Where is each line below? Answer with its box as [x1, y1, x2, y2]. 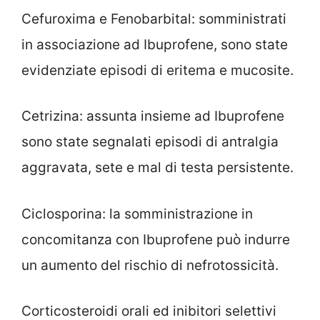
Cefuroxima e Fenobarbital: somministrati [21, 10, 286, 27]
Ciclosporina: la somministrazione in [21, 205, 253, 222]
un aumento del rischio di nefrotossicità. [21, 256, 279, 274]
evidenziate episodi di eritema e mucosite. [21, 61, 294, 79]
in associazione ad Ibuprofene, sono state [21, 36, 288, 53]
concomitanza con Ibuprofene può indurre [21, 231, 290, 248]
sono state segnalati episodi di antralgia [21, 134, 279, 151]
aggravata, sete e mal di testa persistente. [21, 159, 294, 176]
